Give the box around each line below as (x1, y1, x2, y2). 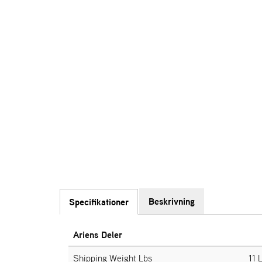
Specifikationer (69, 195, 129, 209)
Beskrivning (149, 194, 195, 208)
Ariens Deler (73, 227, 122, 242)
